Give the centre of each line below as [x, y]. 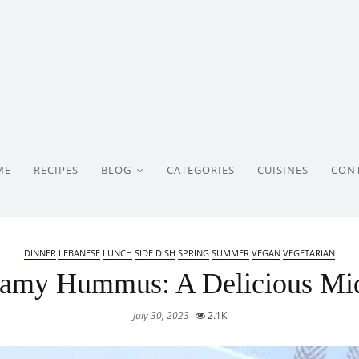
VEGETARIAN [309, 253]
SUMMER [230, 253]
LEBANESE [79, 253]
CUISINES [282, 170]
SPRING [194, 253]
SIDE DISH [155, 253]
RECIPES [56, 170]
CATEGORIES [200, 170]
